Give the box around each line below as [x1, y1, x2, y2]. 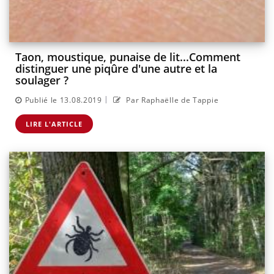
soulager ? [15, 73, 68, 88]
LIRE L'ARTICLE [26, 119, 83, 128]
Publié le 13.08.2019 [24, 94, 102, 105]
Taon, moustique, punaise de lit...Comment [15, 50, 240, 65]
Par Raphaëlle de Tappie [124, 94, 219, 105]
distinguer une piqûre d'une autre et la [15, 61, 217, 76]
